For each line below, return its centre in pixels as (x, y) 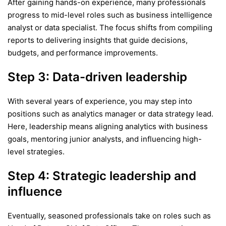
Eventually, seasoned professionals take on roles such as (109, 215)
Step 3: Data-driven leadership (97, 77)
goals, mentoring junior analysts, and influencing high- (105, 139)
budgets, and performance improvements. (83, 53)
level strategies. (36, 151)
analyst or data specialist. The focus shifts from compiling (110, 28)
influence (35, 191)
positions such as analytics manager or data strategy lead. (110, 114)
